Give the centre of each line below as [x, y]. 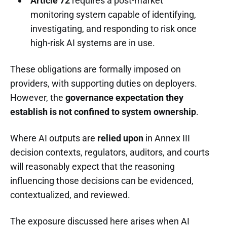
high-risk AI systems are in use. [92, 43]
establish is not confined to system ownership [103, 111]
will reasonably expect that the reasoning [92, 166]
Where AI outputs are [54, 138]
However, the [38, 97]
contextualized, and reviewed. [70, 195]
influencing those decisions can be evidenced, [102, 180]
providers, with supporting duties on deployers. [104, 83]
